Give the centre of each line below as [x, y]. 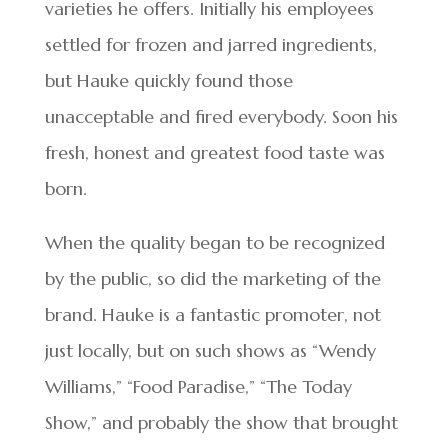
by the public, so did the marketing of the [212, 278]
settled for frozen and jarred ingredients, [210, 44]
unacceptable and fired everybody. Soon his [221, 116]
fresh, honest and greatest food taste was [214, 152]
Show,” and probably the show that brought [221, 422]
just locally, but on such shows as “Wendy [210, 350]
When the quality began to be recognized [214, 242]
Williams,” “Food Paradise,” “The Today [198, 386]
